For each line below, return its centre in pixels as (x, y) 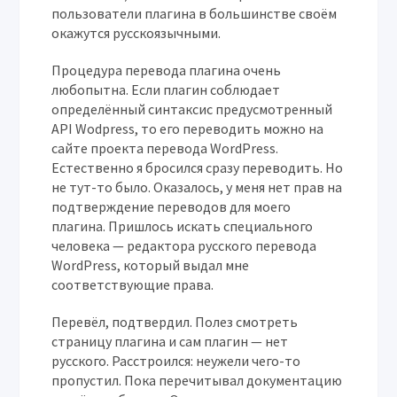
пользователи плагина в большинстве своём (195, 13)
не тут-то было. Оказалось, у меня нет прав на (197, 187)
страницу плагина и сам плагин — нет (170, 341)
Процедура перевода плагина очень (167, 70)
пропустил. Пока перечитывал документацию (197, 380)
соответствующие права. (133, 284)
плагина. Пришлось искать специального (183, 226)
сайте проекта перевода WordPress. (165, 148)
